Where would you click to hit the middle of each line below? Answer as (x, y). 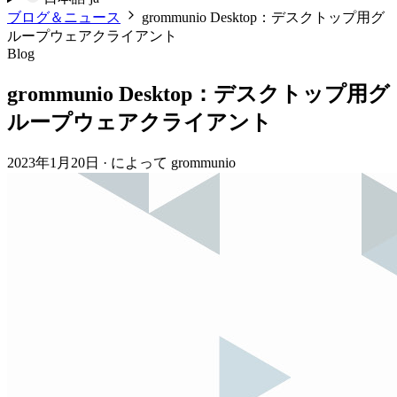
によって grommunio (173, 163)
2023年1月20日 (53, 163)
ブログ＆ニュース (64, 18)
